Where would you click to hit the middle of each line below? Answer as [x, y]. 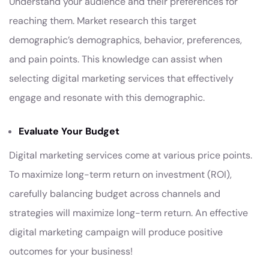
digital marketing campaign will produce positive [116, 232]
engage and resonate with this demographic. [107, 98]
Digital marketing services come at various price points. [131, 155]
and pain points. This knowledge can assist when [116, 59]
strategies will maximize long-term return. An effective [128, 213]
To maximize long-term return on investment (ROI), [120, 174]
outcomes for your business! [71, 251]
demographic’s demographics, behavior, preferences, [125, 40]
